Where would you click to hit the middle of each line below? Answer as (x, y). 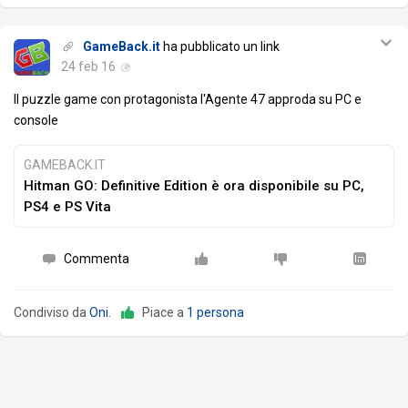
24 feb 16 (88, 67)
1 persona (215, 313)
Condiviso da (51, 313)
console (36, 121)
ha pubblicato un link (220, 47)
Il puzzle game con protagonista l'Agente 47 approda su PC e (188, 100)
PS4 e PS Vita (67, 207)
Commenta (96, 259)
